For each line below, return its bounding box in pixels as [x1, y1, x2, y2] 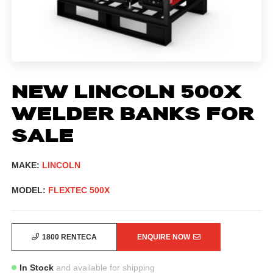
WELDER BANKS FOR [12, 102, 255, 124]
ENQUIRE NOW [137, 232, 191, 241]
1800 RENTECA [42, 232, 97, 241]
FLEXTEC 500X [48, 185, 110, 195]
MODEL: [12, 185, 49, 195]
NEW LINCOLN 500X [12, 80, 243, 102]
